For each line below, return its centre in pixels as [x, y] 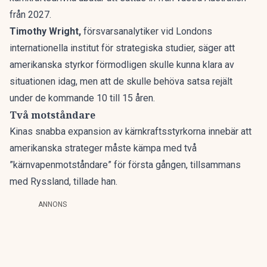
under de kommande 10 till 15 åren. [82, 98]
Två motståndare [52, 115]
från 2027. [30, 15]
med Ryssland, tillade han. [63, 181]
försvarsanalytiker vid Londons [147, 31]
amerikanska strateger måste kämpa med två [103, 148]
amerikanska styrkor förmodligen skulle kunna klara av [122, 65]
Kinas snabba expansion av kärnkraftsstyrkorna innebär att [131, 131]
